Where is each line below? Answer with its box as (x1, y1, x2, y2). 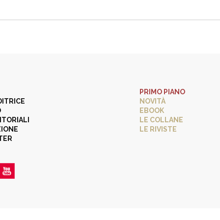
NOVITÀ (139, 97, 165, 105)
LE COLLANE (139, 116, 183, 124)
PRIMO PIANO (139, 88, 185, 96)
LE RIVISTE (139, 125, 177, 133)
